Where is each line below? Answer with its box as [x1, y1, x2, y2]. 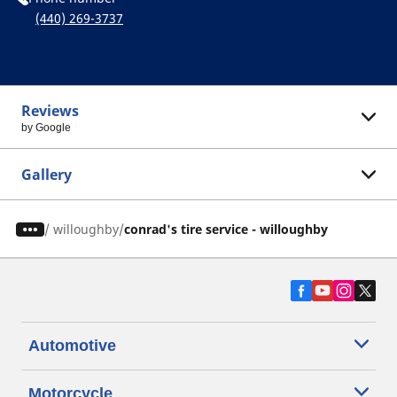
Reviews [21, 101, 79, 121]
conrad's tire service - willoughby [123, 221, 328, 237]
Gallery [21, 165, 72, 184]
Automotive [28, 337, 116, 354]
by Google [21, 121, 71, 134]
